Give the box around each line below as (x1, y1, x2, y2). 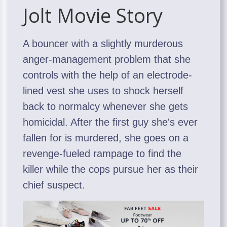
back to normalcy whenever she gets (23, 101, 188, 112)
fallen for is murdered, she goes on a (23, 132, 189, 144)
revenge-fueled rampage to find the (23, 148, 182, 160)
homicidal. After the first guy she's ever (23, 117, 198, 128)
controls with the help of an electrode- (23, 69, 193, 81)
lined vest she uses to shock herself (23, 85, 184, 97)
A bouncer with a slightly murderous (23, 38, 183, 50)
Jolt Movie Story (23, 2, 163, 29)
